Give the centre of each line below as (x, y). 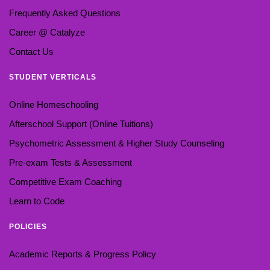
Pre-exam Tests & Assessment (71, 162)
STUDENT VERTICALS (53, 77)
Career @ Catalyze (47, 32)
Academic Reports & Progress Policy (83, 254)
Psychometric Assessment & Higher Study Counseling (117, 143)
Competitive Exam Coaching (65, 181)
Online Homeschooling (54, 104)
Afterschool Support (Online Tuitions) (81, 124)
